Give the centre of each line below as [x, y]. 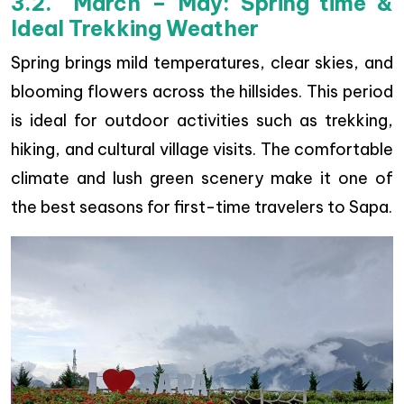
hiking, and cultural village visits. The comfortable [202, 150]
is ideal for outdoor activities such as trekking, [202, 121]
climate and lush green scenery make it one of [202, 179]
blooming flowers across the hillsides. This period [202, 92]
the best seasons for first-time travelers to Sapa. [202, 207]
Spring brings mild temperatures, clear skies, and [202, 63]
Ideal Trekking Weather [135, 29]
